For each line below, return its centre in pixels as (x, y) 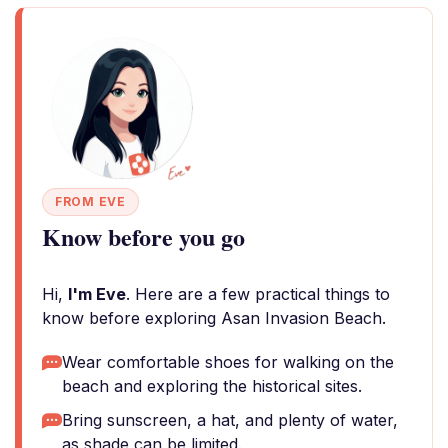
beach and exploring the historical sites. (212, 386)
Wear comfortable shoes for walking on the (228, 362)
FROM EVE (90, 201)
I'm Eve (97, 294)
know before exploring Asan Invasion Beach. (214, 318)
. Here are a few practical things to (258, 294)
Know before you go (143, 236)
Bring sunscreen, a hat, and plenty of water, (230, 420)
